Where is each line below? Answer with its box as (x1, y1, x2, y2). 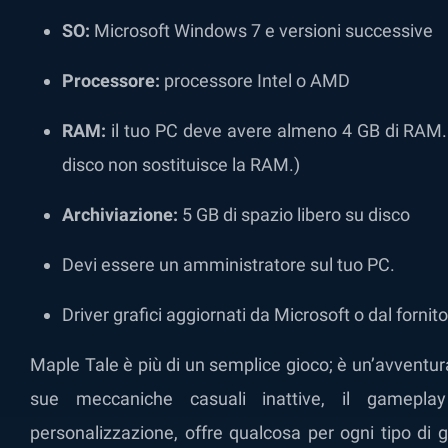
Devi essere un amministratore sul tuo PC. (62, 254, 395, 276)
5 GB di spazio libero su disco (178, 204, 410, 226)
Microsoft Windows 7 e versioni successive (90, 20, 433, 42)
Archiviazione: (62, 204, 178, 226)
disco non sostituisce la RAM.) (62, 154, 300, 176)
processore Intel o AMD (160, 70, 350, 92)
